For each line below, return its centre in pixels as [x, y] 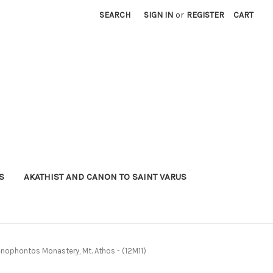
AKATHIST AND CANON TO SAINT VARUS [105, 176]
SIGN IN [159, 15]
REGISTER [206, 15]
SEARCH [115, 15]
